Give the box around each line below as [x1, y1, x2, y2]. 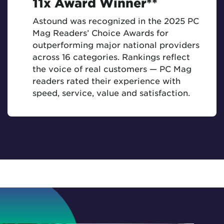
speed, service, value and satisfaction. [32, 87, 190, 98]
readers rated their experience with [32, 75, 180, 86]
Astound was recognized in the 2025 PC [32, 15, 199, 26]
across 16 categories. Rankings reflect [32, 51, 190, 62]
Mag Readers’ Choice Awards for [32, 27, 168, 38]
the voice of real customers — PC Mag [32, 63, 191, 74]
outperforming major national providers [32, 39, 199, 50]
